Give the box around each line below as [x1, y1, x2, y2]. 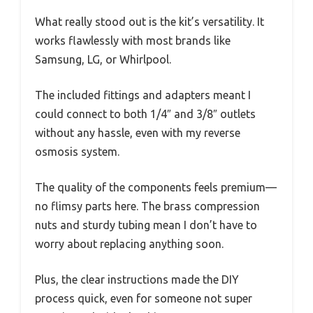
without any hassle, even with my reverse [35, 126, 240, 139]
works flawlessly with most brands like [35, 34, 231, 47]
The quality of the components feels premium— [35, 180, 277, 194]
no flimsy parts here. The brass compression [35, 199, 260, 212]
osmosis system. [35, 145, 119, 158]
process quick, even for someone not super [35, 291, 252, 305]
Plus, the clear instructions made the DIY [35, 272, 239, 286]
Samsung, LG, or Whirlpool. [35, 52, 171, 66]
